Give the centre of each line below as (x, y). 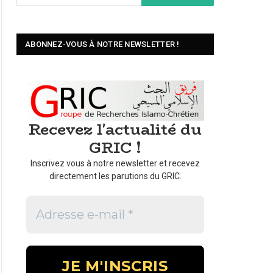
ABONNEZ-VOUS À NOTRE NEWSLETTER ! (102, 44)
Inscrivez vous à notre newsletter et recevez (115, 164)
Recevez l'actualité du (115, 130)
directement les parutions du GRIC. (115, 176)
